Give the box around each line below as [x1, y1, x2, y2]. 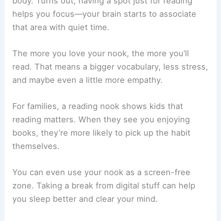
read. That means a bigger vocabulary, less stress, [12, 100, 209, 110]
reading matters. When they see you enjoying [12, 153, 190, 163]
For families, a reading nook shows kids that [12, 140, 184, 150]
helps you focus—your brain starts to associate [12, 47, 197, 58]
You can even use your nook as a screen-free [12, 206, 191, 216]
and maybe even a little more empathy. [12, 113, 163, 124]
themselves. [12, 180, 60, 190]
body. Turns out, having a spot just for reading [12, 34, 193, 44]
